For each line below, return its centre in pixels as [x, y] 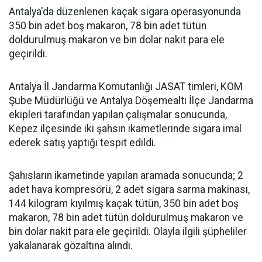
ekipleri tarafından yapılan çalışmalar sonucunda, [118, 115]
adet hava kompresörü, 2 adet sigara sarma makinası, [129, 189]
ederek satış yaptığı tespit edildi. [82, 143]
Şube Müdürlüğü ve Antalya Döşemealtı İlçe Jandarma [131, 101]
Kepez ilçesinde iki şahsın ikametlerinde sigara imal [125, 129]
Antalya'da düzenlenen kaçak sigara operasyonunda [125, 12]
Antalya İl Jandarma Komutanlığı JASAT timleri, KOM [126, 87]
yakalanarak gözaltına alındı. [71, 246]
